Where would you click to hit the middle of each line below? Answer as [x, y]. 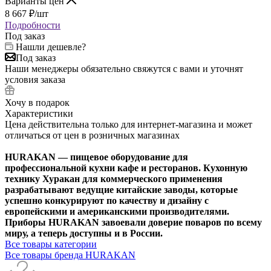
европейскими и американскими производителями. [117, 211]
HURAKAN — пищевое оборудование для [96, 157]
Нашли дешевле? [51, 47]
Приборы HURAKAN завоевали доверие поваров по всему [133, 222]
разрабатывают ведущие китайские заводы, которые [121, 189]
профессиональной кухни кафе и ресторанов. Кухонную [126, 168]
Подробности [33, 25]
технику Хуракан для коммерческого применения [114, 178]
